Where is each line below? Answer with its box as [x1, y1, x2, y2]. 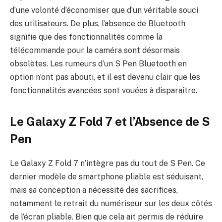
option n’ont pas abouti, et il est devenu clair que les [10, 72, 200, 82]
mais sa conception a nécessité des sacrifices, [10, 185, 178, 195]
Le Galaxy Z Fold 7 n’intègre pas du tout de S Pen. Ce [10, 159, 205, 168]
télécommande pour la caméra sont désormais [10, 45, 180, 55]
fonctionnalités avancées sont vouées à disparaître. [10, 85, 197, 95]
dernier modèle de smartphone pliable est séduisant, [10, 172, 203, 182]
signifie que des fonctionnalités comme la [10, 32, 163, 42]
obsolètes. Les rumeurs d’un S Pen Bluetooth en [10, 58, 187, 68]
